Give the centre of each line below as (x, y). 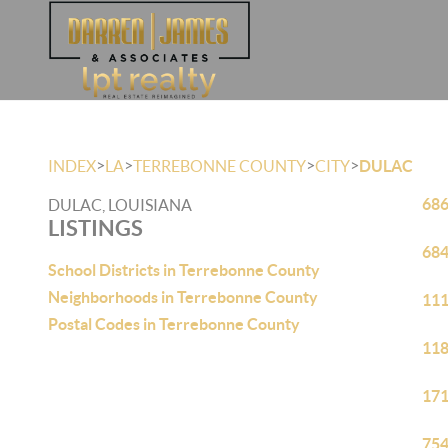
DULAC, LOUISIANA (120, 205)
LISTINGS (95, 227)
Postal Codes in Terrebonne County (174, 324)
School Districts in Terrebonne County (184, 270)
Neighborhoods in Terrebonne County (183, 297)
